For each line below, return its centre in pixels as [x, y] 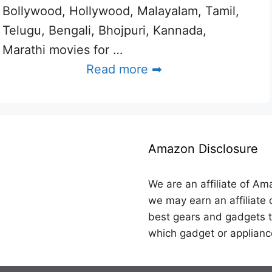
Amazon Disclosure [203, 149]
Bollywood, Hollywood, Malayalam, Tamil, [121, 11]
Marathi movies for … [63, 50]
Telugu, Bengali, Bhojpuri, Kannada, [104, 30]
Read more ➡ [124, 69]
